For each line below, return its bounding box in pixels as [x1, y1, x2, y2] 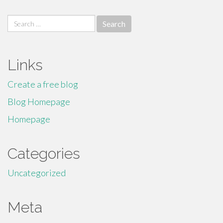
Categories [7, 145, 80, 162]
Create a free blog [7, 79, 78, 90]
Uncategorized [7, 167, 66, 178]
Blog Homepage [7, 96, 70, 107]
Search [7, 15, 33, 26]
